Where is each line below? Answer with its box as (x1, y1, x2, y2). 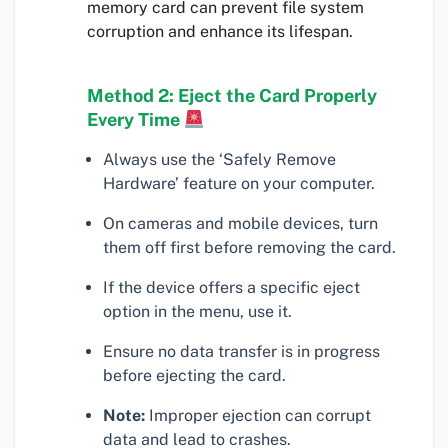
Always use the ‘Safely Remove (103, 150, 336, 170)
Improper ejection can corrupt (145, 406, 371, 426)
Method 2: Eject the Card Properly (87, 85, 377, 107)
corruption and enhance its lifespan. (87, 22, 353, 42)
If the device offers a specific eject (103, 278, 360, 298)
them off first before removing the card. (103, 238, 396, 258)
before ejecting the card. (103, 366, 286, 386)
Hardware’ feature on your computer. (103, 174, 375, 194)
